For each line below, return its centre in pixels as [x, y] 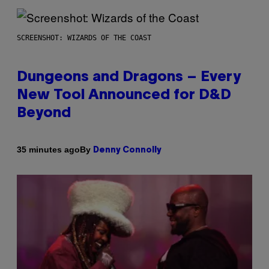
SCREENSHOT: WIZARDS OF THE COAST [84, 38]
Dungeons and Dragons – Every [129, 77]
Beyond [44, 113]
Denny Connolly [127, 150]
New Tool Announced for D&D [124, 95]
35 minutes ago [48, 150]
